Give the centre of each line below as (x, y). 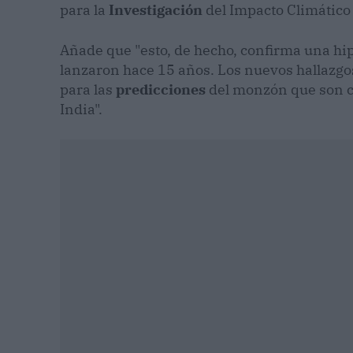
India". (81, 109)
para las (88, 89)
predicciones (161, 89)
